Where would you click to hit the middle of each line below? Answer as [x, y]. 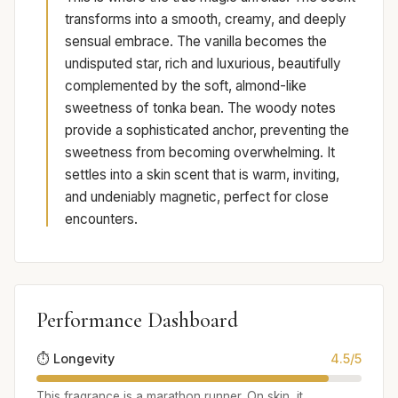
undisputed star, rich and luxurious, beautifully [203, 64]
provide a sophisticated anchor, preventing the [207, 131]
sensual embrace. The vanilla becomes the [196, 42]
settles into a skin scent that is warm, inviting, [202, 175]
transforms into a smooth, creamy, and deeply [206, 20]
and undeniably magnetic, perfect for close [197, 197]
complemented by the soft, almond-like [186, 86]
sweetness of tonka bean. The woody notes [200, 108]
